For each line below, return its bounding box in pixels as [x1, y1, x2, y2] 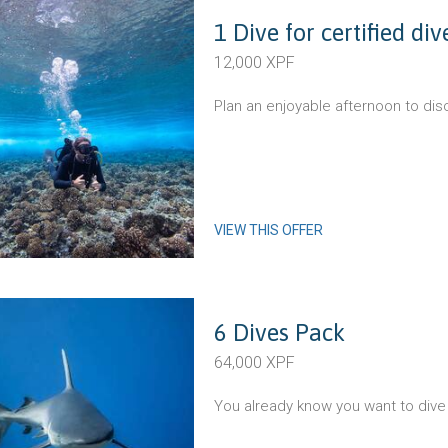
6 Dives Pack [214, 319, 345, 346]
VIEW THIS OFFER [214, 222, 323, 238]
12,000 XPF [214, 53, 295, 72]
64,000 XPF [214, 353, 295, 372]
